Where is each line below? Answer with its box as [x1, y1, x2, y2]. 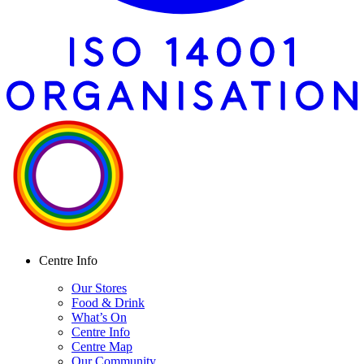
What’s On [71, 310, 127, 325]
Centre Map [71, 340, 132, 354]
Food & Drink [71, 296, 145, 310]
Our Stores [71, 281, 127, 296]
